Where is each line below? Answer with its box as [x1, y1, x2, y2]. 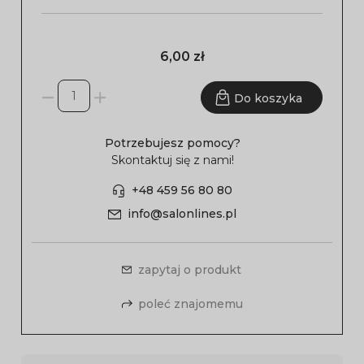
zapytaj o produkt [137, 262, 241, 277]
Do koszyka [234, 91, 302, 106]
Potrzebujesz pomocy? [104, 136, 240, 150]
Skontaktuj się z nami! [110, 153, 234, 167]
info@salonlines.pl [128, 206, 236, 221]
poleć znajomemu [137, 297, 243, 311]
